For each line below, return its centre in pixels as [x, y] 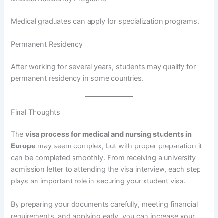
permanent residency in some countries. [77, 79]
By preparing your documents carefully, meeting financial [104, 204]
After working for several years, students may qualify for [103, 67]
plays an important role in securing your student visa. [98, 181]
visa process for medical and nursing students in [109, 135]
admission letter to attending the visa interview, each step [106, 170]
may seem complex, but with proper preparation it [119, 146]
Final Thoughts [36, 112]
